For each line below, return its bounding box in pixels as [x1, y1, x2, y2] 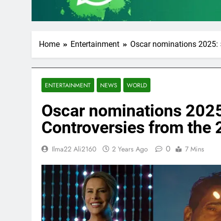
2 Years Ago [112, 144, 148, 154]
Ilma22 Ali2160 [52, 144, 96, 154]
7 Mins [185, 144, 204, 154]
